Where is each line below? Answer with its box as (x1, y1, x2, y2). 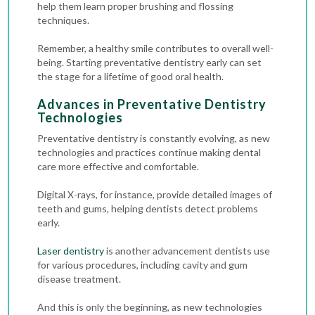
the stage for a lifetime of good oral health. (37, 70, 224, 82)
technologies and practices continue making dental (37, 146, 262, 158)
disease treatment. (37, 273, 124, 285)
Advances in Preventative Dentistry (37, 96, 267, 112)
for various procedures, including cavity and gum (37, 259, 248, 271)
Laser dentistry (37, 245, 105, 257)
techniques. (37, 14, 90, 26)
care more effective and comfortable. (37, 160, 200, 172)
